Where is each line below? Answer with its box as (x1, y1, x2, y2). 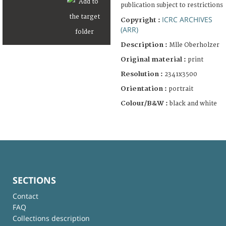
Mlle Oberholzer (169, 41, 219, 49)
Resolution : (121, 70, 163, 78)
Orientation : (121, 84, 168, 93)
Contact (13, 191, 38, 201)
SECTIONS (13, 174, 56, 186)
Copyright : (121, 16, 162, 24)
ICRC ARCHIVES (162, 14, 212, 24)
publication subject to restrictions (121, 1, 223, 9)
